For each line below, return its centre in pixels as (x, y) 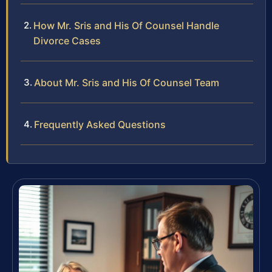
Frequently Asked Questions (100, 124)
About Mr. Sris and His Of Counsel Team (127, 82)
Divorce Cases (67, 40)
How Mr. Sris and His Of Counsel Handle (126, 25)
